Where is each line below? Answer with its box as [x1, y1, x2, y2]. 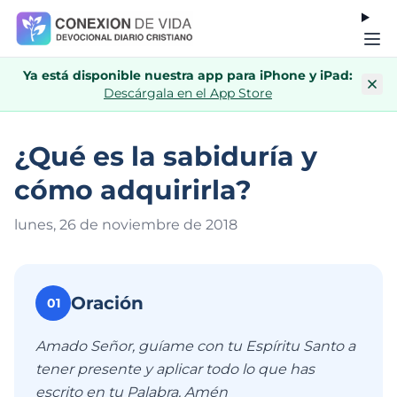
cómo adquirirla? [14, 174, 252, 206]
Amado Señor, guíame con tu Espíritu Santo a [35, 338, 355, 354]
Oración [71, 292, 144, 314]
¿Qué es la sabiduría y [14, 140, 317, 173]
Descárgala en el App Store [104, 85, 272, 101]
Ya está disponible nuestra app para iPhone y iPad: [23, 67, 353, 83]
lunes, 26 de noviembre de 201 [14, 216, 229, 233]
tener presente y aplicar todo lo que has [35, 361, 315, 378]
